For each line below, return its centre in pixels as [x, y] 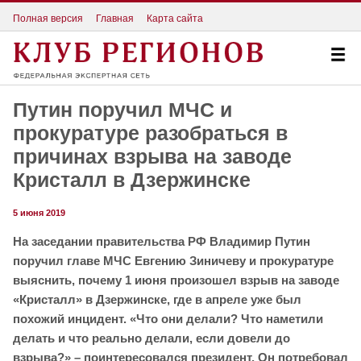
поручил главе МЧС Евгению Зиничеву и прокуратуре [173, 261]
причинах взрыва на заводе [152, 157]
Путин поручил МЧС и [122, 110]
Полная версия [48, 18]
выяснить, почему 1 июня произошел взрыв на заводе [176, 280]
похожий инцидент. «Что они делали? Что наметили [168, 319]
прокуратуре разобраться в [150, 133]
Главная [115, 18]
